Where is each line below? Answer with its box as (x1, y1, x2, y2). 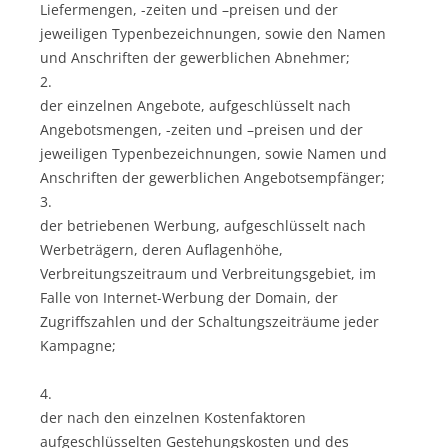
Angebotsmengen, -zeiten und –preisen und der (40, 119, 363, 139)
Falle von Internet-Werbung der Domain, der (40, 287, 338, 307)
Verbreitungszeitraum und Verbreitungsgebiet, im (40, 263, 376, 283)
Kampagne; (40, 335, 116, 355)
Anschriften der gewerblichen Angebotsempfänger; (40, 167, 385, 187)
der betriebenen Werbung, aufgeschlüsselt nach (40, 215, 366, 235)
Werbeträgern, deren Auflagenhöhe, (40, 239, 283, 259)
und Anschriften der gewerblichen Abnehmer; (40, 47, 350, 67)
